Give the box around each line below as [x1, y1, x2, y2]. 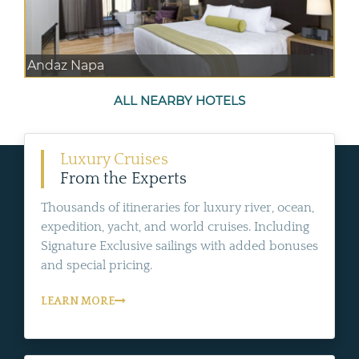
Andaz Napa [27, 57, 104, 73]
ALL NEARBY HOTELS [114, 92, 245, 108]
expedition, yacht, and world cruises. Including [41, 219, 309, 234]
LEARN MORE [41, 294, 115, 308]
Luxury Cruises [60, 150, 168, 168]
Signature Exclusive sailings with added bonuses [41, 238, 318, 253]
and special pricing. [41, 257, 152, 272]
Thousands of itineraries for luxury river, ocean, [41, 200, 314, 215]
